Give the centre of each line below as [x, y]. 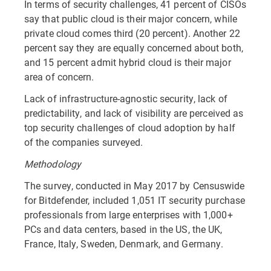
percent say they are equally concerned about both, [134, 47]
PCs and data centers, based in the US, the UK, [123, 229]
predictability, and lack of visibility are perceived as [134, 113]
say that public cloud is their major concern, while [131, 18]
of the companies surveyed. [84, 142]
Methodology [53, 164]
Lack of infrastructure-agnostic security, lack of [126, 98]
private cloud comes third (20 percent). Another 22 [132, 33]
